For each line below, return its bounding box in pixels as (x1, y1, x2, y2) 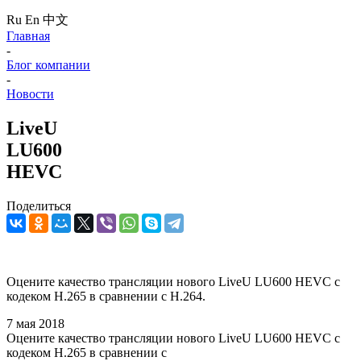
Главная (6, 29, 50, 43)
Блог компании (6, 58, 90, 72)
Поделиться (6, 198, 71, 213)
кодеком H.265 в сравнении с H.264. (6, 288, 205, 303)
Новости (6, 87, 54, 101)
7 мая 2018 (6, 316, 64, 330)
